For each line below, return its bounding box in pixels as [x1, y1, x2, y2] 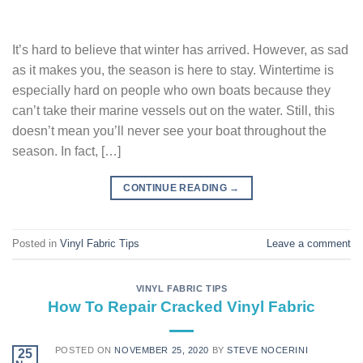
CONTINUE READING [123, 182, 230, 194]
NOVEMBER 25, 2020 [114, 345, 210, 356]
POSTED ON [54, 345, 115, 356]
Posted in [12, 237, 60, 250]
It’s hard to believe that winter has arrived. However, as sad [12, 43, 348, 58]
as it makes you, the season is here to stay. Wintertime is [12, 63, 334, 78]
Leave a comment [267, 237, 351, 250]
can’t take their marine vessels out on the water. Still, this [12, 104, 335, 118]
